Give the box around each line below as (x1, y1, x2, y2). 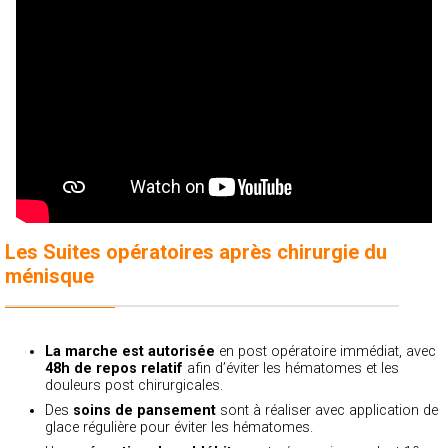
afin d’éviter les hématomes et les (183, 359, 399, 377)
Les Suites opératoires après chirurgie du (5, 239, 387, 264)
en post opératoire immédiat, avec (215, 342, 436, 360)
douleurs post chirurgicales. (45, 376, 223, 394)
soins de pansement (73, 401, 216, 419)
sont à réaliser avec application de (216, 401, 438, 419)
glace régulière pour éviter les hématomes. (45, 418, 313, 436)
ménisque (5, 263, 94, 288)
